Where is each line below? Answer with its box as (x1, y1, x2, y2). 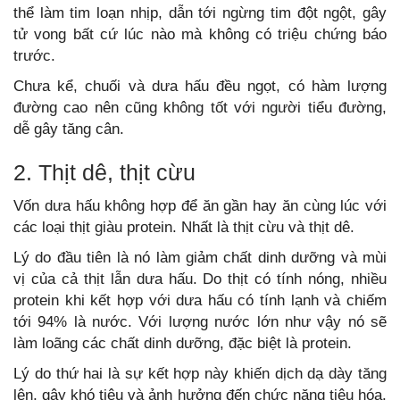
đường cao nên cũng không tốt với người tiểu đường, (13, 99, 387, 116)
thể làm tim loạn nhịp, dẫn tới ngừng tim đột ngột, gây (13, 4, 387, 21)
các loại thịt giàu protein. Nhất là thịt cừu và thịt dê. (13, 219, 354, 236)
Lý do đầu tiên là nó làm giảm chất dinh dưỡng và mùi (13, 249, 387, 266)
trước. (13, 47, 55, 64)
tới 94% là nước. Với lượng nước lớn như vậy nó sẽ (13, 313, 387, 330)
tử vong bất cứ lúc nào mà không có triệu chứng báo (13, 26, 387, 43)
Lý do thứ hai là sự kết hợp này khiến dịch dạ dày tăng (13, 365, 387, 382)
